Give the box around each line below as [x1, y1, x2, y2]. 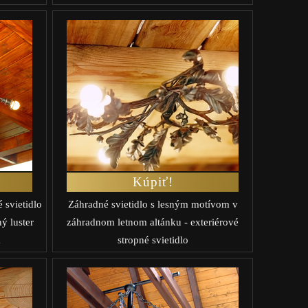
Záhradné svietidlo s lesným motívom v [67, 198, 238, 210]
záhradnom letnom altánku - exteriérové [67, 216, 239, 228]
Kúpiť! [132, 174, 173, 189]
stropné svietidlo [117, 234, 188, 245]
